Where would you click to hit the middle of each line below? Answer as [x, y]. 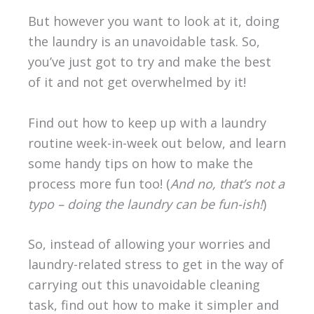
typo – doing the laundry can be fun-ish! [145, 204]
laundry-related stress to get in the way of [156, 265]
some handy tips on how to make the [140, 163]
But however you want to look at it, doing [153, 21]
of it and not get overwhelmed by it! [137, 82]
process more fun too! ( [99, 183]
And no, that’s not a [227, 183]
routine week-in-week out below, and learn [157, 143]
